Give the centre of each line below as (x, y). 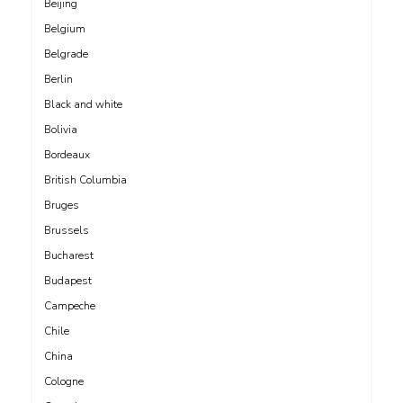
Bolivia (61, 129)
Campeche (70, 305)
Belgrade (66, 54)
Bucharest (69, 255)
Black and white (83, 104)
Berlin (58, 79)
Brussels (67, 230)
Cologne (64, 381)
